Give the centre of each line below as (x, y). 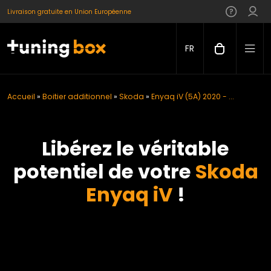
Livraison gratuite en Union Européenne (69, 11)
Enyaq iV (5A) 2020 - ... (193, 96)
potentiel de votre (104, 171)
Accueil (21, 96)
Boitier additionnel (77, 96)
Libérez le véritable (135, 149)
